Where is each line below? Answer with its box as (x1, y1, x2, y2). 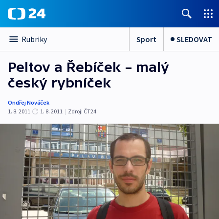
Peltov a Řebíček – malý (8, 59, 169, 75)
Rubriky (22, 34, 47, 44)
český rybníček (8, 75, 111, 90)
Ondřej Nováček (8, 99, 49, 106)
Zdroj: (68, 108, 83, 115)
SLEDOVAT (176, 34, 212, 44)
